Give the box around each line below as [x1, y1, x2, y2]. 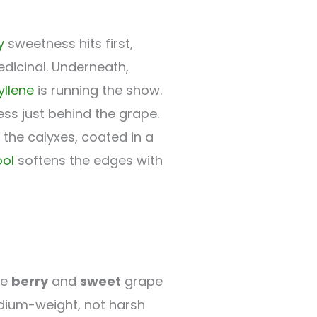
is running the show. [34, 81, 162, 99]
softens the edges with [14, 151, 163, 169]
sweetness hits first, [4, 34, 133, 52]
